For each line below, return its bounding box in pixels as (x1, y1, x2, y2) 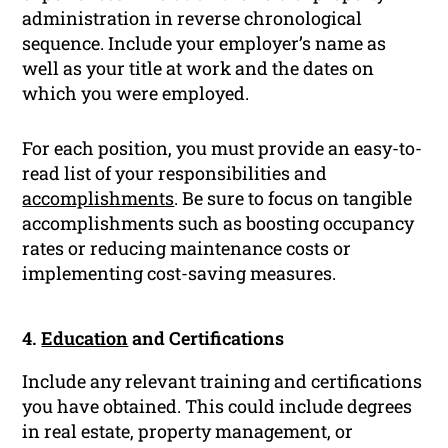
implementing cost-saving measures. (22, 261, 337, 286)
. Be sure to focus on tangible (174, 186, 413, 211)
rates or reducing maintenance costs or (22, 236, 352, 261)
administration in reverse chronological (22, 6, 363, 31)
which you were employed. (22, 81, 250, 106)
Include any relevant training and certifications (22, 369, 423, 394)
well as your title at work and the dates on (22, 56, 375, 81)
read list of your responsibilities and (22, 161, 328, 186)
